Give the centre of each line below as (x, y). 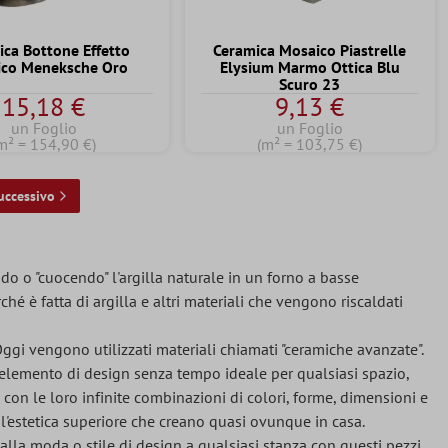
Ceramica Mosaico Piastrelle (310, 50)
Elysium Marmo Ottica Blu (309, 67)
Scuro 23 (310, 84)
